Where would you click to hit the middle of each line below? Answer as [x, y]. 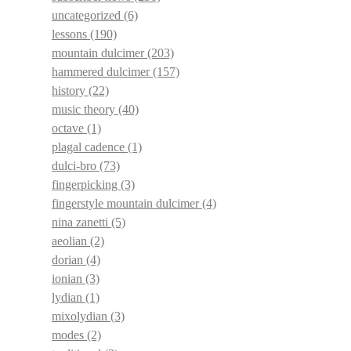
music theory [85, 109]
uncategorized [88, 15]
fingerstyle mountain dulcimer [127, 203]
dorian [69, 260]
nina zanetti [81, 222]
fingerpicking [86, 185]
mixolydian [81, 316]
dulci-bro [76, 166]
